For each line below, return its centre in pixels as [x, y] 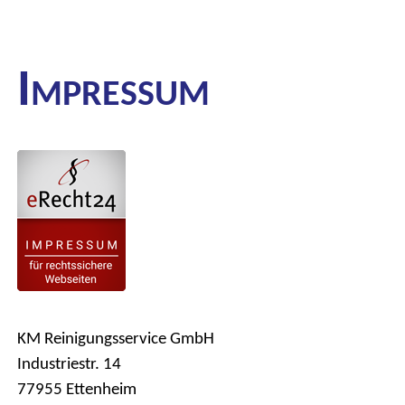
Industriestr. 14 [69, 363]
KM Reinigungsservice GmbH [116, 337]
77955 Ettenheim [77, 388]
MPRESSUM [120, 93]
